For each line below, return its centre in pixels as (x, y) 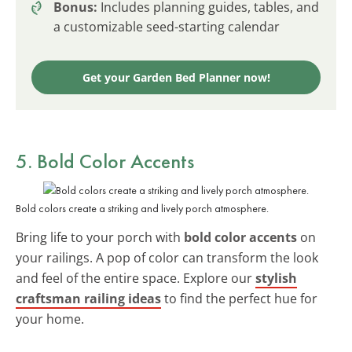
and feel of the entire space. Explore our (136, 278)
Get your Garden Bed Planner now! (176, 77)
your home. (50, 319)
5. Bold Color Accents (105, 161)
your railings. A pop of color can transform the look (167, 257)
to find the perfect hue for (239, 298)
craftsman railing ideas (88, 298)
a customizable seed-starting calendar (167, 26)
